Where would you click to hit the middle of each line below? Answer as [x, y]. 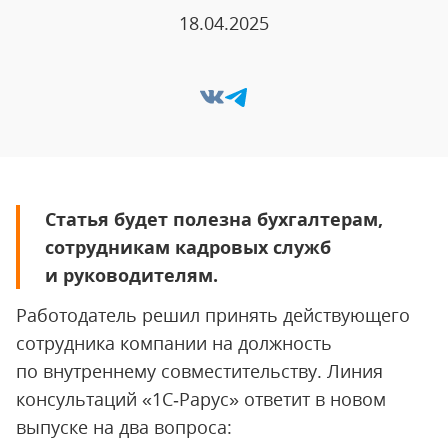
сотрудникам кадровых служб [188, 247]
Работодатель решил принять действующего [213, 315]
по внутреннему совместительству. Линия [199, 371]
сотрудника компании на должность [174, 343]
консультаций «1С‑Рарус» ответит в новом [201, 399]
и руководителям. [131, 275]
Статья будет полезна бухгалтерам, [214, 219]
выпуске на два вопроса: [124, 427]
